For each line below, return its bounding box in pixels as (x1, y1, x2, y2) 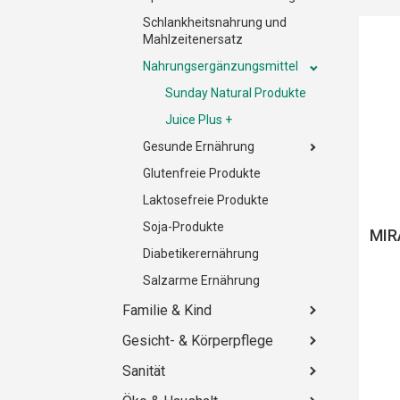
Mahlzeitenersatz (143, 31, 243, 46)
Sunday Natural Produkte (165, 85, 306, 100)
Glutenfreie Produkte (143, 165, 261, 180)
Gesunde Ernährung (143, 138, 254, 154)
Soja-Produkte (143, 219, 224, 234)
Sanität (122, 362, 165, 379)
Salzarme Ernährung (143, 272, 260, 287)
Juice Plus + (165, 112, 232, 127)
